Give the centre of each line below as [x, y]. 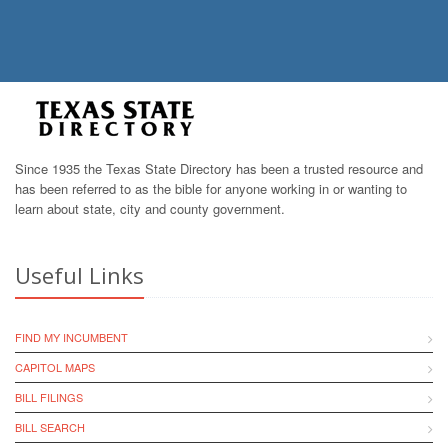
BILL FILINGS [49, 397]
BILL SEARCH [50, 427]
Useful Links [79, 275]
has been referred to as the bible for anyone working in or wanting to [211, 188]
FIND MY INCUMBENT [71, 337]
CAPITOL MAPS [55, 367]
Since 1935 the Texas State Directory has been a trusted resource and [219, 168]
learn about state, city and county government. [150, 208]
